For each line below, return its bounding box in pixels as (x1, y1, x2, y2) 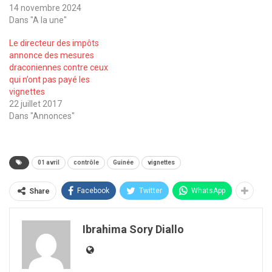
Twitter (139, 186, 162, 195)
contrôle (73, 158, 99, 166)
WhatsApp (191, 186, 225, 195)
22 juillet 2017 (9, 98, 62, 109)
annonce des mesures (9, 50, 94, 60)
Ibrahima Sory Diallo (83, 222, 184, 236)
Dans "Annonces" (9, 110, 75, 121)
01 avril (38, 158, 59, 166)
